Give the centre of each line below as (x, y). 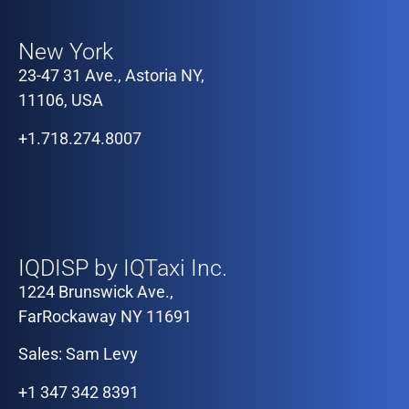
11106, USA (61, 100)
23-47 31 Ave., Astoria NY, (111, 76)
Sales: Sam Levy (78, 354)
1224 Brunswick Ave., (96, 292)
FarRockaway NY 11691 (105, 317)
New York (66, 52)
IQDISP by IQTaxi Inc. (123, 268)
